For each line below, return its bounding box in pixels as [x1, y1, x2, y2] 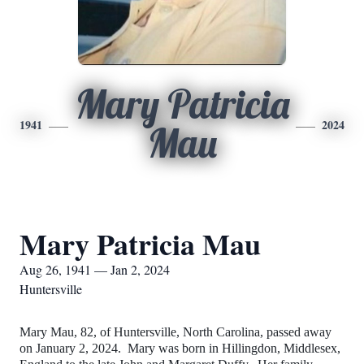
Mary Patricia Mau [19, 223, 261, 265]
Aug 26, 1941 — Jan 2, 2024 [19, 261, 170, 278]
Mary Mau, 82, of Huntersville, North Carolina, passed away [19, 325, 331, 339]
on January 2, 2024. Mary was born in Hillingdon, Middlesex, [19, 341, 340, 355]
